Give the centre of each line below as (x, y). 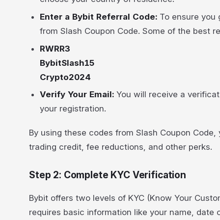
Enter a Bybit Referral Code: (99, 16)
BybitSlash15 (68, 63)
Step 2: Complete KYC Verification (108, 175)
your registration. (73, 109)
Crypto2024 (66, 77)
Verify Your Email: (78, 95)
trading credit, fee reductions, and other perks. (121, 147)
